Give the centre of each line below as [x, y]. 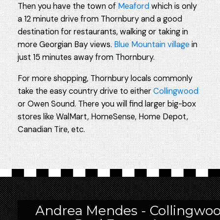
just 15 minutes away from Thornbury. [86, 57]
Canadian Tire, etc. [51, 129]
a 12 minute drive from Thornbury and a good [100, 19]
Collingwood [176, 91]
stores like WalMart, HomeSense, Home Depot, [103, 116]
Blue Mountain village [151, 45]
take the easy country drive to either [85, 91]
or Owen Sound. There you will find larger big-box [107, 104]
